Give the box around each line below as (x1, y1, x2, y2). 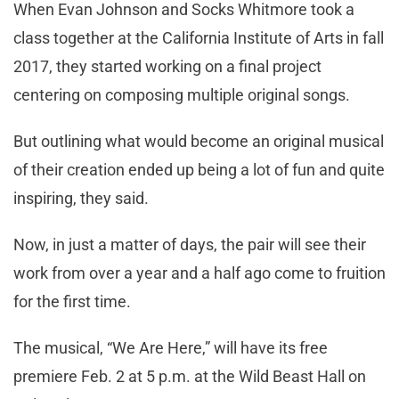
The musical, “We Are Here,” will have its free (13, 338, 328, 358)
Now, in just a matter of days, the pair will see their (13, 235, 366, 255)
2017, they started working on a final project (13, 57, 322, 77)
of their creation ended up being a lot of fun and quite (13, 160, 385, 180)
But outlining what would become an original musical (13, 132, 384, 151)
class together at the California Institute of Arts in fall (13, 28, 384, 48)
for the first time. (13, 292, 131, 312)
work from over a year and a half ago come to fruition (13, 264, 386, 283)
